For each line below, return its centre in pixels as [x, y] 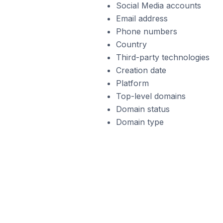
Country [131, 44]
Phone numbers [146, 31]
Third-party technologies [163, 57]
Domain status [143, 109]
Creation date [141, 70]
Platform [132, 83]
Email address [142, 18]
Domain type [140, 122]
